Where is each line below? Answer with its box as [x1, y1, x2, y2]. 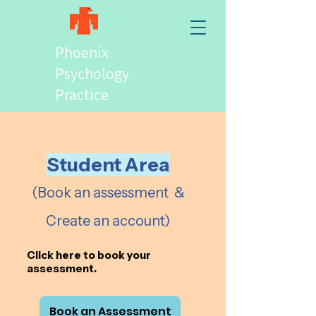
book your [97, 248, 151, 262]
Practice [55, 85, 109, 104]
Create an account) [46, 212, 170, 229]
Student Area [47, 153, 169, 176]
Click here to [27, 248, 97, 262]
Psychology [55, 63, 129, 83]
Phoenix [55, 42, 109, 62]
